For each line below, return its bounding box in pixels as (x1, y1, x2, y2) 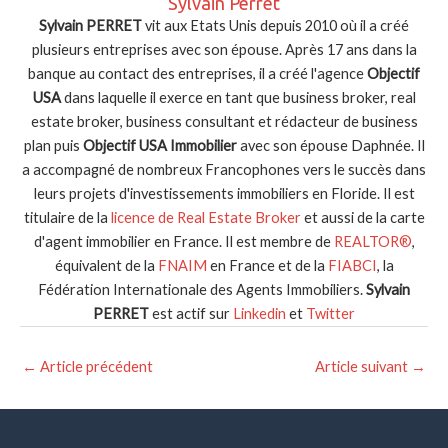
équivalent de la (54, 257, 158, 275)
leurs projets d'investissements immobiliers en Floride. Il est (33, 185, 415, 203)
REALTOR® (333, 233, 412, 251)
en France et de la (206, 257, 328, 275)
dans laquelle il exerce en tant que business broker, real (60, 89, 416, 107)
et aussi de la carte (300, 209, 425, 227)
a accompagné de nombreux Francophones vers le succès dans (22, 161, 426, 179)
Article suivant (315, 357, 411, 375)
